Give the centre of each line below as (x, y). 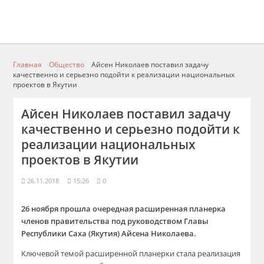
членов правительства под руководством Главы (115, 221)
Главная (28, 64)
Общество (67, 64)
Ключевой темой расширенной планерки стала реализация (131, 253)
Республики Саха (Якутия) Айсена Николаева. (109, 233)
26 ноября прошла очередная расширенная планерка (124, 209)
